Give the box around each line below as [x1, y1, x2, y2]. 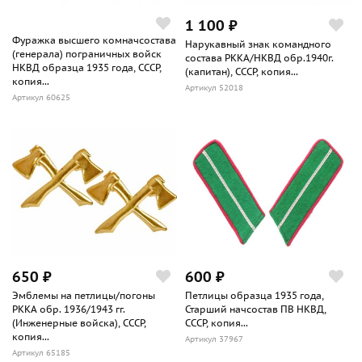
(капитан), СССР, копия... [185, 65, 298, 78]
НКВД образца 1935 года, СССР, [12, 61, 162, 74]
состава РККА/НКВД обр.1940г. [185, 52, 334, 65]
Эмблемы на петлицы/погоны [12, 289, 155, 302]
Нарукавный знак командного [185, 38, 331, 51]
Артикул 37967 [185, 334, 243, 345]
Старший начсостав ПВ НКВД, [185, 303, 326, 316]
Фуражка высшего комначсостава [12, 34, 176, 47]
